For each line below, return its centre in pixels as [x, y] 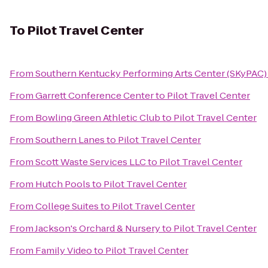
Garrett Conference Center [95, 95]
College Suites [67, 206]
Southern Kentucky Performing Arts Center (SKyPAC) [151, 73]
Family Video [64, 250]
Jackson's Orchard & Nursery [98, 228]
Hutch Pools [63, 184]
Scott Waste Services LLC [91, 162]
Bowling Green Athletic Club [98, 118]
